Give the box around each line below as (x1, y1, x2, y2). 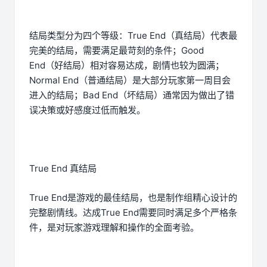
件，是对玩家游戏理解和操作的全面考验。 (29, 222, 199, 234)
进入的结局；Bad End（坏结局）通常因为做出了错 (29, 89, 234, 101)
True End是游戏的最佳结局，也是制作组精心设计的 (29, 192, 237, 204)
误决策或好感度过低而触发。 (29, 104, 145, 116)
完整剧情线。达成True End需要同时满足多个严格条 (29, 207, 237, 219)
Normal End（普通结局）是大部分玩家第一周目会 (29, 74, 231, 86)
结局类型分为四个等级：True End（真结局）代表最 (29, 30, 237, 42)
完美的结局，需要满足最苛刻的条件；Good (29, 45, 204, 57)
